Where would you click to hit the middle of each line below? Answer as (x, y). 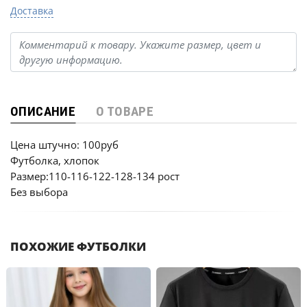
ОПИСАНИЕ (43, 111)
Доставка (32, 11)
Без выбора (39, 192)
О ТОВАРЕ (125, 111)
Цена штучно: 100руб (64, 145)
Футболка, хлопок (55, 160)
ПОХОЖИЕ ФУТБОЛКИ (78, 246)
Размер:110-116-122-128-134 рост (95, 176)
